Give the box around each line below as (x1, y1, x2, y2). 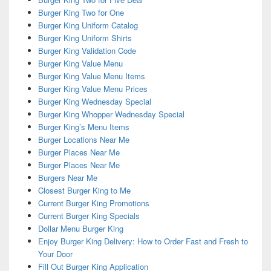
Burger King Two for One (38, 7, 124, 19)
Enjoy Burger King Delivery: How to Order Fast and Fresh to (38, 235, 248, 247)
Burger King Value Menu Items (38, 70, 145, 82)
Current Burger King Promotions (38, 197, 149, 209)
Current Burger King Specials (38, 210, 140, 222)
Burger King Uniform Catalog (38, 19, 138, 31)
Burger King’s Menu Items (38, 121, 129, 133)
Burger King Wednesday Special (38, 96, 151, 108)
